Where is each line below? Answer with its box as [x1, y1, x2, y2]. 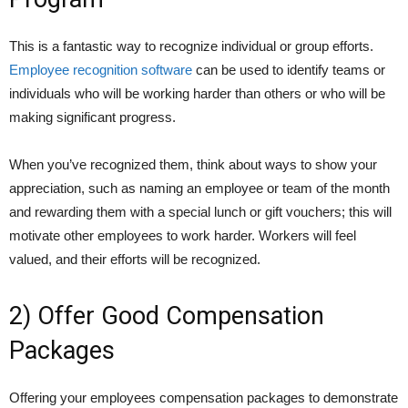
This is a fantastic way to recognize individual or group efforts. [9, 38, 373, 55]
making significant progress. [9, 109, 176, 126]
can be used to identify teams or [192, 62, 385, 78]
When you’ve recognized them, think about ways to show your [9, 157, 377, 173]
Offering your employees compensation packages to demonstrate [9, 390, 398, 406]
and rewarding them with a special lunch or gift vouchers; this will [9, 204, 392, 220]
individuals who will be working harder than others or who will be [9, 86, 385, 102]
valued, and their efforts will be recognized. [9, 251, 260, 268]
